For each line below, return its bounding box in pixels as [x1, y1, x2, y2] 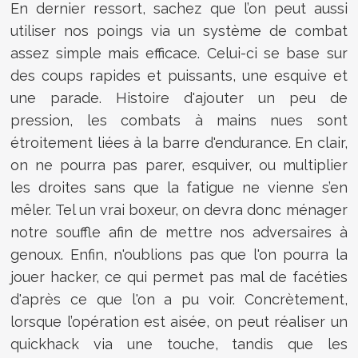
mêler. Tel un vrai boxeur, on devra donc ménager [10, 201, 348, 219]
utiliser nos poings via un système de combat [10, 22, 348, 40]
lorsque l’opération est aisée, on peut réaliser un [10, 313, 348, 331]
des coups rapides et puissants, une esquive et [10, 67, 348, 85]
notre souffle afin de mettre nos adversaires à [10, 224, 348, 241]
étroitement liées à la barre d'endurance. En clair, [10, 134, 348, 152]
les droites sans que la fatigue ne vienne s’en [10, 179, 348, 197]
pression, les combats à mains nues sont [10, 112, 348, 129]
